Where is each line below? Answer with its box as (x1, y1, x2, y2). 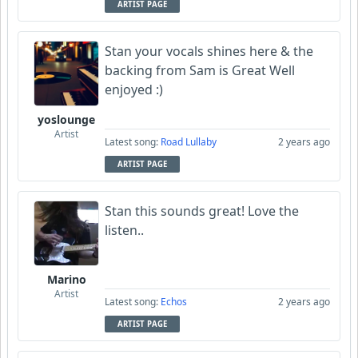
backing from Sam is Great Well (105, 61, 295, 79)
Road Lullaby (161, 134, 217, 149)
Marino (46, 271, 86, 287)
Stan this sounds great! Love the (105, 201, 299, 220)
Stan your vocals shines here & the (105, 42, 313, 60)
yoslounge (38, 111, 95, 127)
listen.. (105, 221, 144, 239)
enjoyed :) (105, 80, 163, 98)
